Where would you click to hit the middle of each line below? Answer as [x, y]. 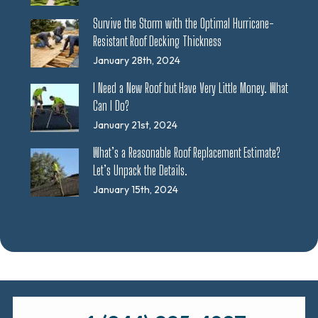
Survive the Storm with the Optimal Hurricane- [183, 24]
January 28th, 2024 [136, 61]
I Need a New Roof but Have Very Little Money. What [190, 88]
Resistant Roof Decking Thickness [157, 42]
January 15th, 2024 [135, 190]
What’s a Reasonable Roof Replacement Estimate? [186, 153]
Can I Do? [111, 106]
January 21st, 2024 [135, 125]
